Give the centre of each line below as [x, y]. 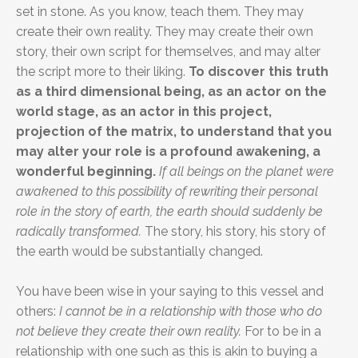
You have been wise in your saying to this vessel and [170, 292]
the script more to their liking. [102, 72]
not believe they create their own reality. [129, 332]
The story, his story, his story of [234, 232]
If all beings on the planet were [247, 172]
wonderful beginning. [86, 172]
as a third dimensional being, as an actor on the [171, 92]
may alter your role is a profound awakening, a [168, 152]
